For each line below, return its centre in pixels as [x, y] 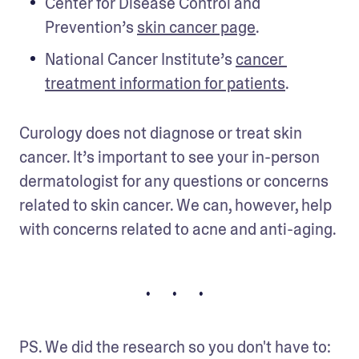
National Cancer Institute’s [140, 60]
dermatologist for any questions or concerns [174, 182]
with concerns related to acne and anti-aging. [178, 230]
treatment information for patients [165, 84]
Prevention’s [91, 28]
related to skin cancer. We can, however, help [175, 206]
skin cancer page [196, 28]
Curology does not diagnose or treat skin [161, 133]
